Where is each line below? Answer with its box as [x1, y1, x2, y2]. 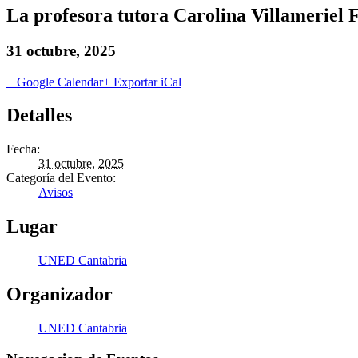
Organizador [6, 284, 113, 305]
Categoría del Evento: [6, 171, 116, 185]
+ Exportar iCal [103, 74, 181, 89]
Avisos [38, 185, 73, 200]
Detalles [6, 105, 72, 126]
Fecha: [6, 142, 40, 157]
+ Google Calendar [6, 74, 103, 89]
